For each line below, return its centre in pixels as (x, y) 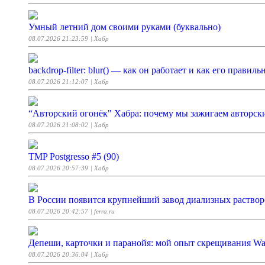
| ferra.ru (103, 211)
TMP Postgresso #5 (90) (74, 156)
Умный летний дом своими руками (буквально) (125, 27)
